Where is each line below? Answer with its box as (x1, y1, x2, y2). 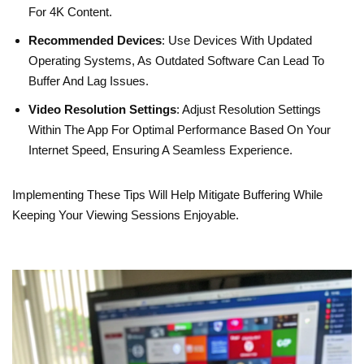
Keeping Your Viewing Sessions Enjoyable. (12, 208, 239, 223)
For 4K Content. (28, 5, 112, 19)
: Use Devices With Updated (162, 33, 312, 48)
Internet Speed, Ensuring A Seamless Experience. (28, 143, 292, 158)
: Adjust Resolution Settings (176, 102, 321, 117)
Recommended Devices (28, 33, 162, 48)
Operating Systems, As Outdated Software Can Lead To (28, 54, 324, 68)
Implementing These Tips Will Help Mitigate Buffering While (12, 188, 323, 202)
